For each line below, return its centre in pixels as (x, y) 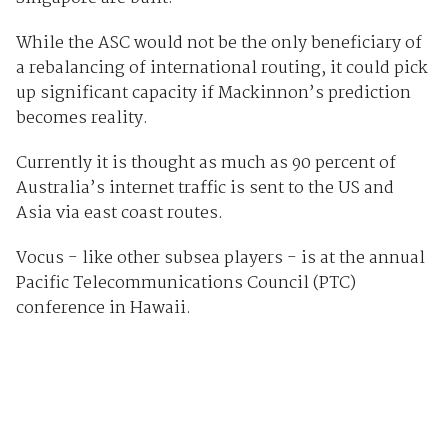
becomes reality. (81, 119)
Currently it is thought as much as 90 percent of (205, 164)
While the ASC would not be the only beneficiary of (218, 44)
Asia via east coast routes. (119, 214)
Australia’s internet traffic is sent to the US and (204, 189)
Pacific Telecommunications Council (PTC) (185, 284)
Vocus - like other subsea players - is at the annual (220, 259)
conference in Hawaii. (103, 309)
